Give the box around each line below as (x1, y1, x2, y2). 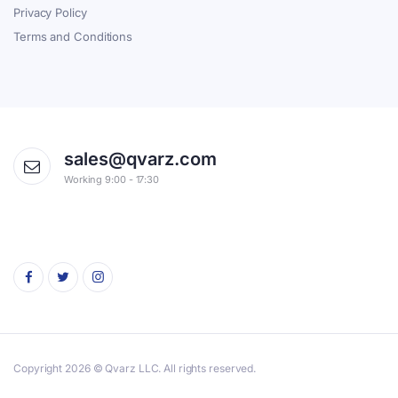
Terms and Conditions (13, 28, 132, 44)
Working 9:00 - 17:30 (64, 172, 159, 186)
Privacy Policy (13, 4, 87, 20)
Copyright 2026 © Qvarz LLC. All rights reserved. (13, 361, 257, 375)
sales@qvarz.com (64, 147, 217, 170)
